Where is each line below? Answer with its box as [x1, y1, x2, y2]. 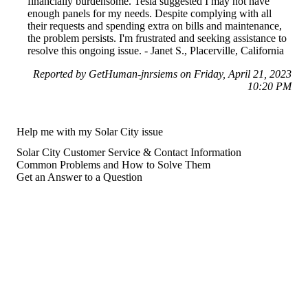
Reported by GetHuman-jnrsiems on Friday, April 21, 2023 [33, 67, 291, 80]
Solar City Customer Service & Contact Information [16, 146, 241, 158]
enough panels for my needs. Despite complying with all [27, 7, 272, 19]
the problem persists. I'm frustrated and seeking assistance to [27, 32, 287, 44]
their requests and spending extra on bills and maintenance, [27, 19, 282, 32]
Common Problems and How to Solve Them [16, 158, 210, 170]
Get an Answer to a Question [16, 170, 142, 183]
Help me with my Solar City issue [16, 125, 163, 137]
